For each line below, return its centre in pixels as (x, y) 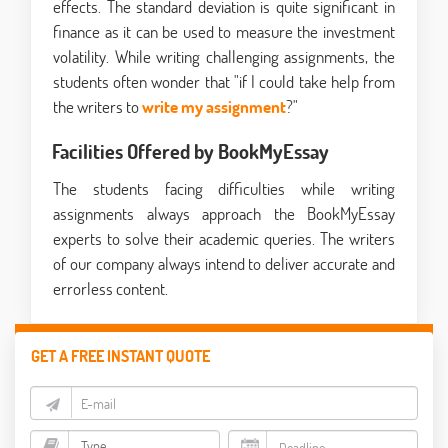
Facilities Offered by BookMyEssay (190, 151)
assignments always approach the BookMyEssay (224, 214)
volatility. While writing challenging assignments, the (224, 57)
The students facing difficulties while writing (224, 189)
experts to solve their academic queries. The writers (224, 239)
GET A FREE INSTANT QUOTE (120, 356)
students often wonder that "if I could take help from (224, 82)
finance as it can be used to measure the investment (224, 32)
